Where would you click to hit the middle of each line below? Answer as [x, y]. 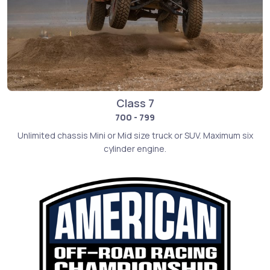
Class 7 [135, 103]
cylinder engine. [135, 148]
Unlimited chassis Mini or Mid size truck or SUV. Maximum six [135, 135]
